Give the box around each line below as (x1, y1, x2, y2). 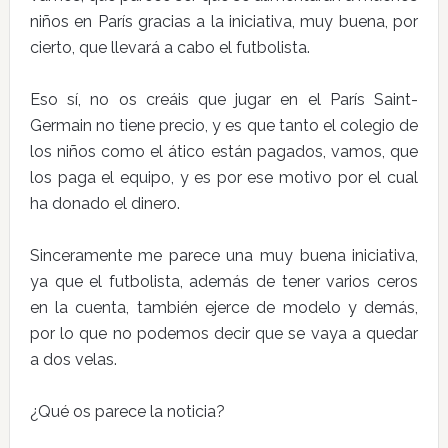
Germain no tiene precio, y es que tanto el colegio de (29, 116, 419, 135)
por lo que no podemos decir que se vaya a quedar (29, 324, 419, 343)
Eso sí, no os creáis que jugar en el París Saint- (29, 90, 419, 109)
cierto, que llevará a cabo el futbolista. (29, 38, 310, 57)
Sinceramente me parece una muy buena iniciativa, (29, 246, 419, 265)
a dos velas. (29, 350, 117, 369)
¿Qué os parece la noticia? (29, 402, 225, 421)
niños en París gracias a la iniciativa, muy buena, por (29, 12, 419, 31)
